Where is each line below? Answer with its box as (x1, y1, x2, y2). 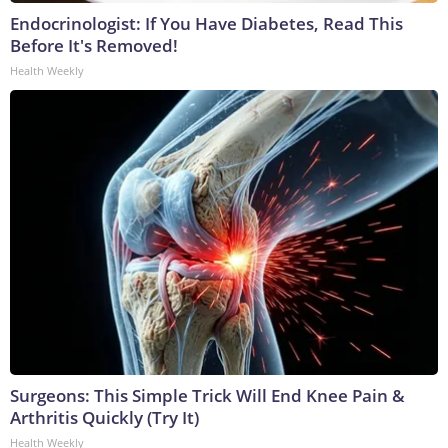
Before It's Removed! (10, 34, 178, 58)
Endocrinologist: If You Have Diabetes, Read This (10, 12, 403, 36)
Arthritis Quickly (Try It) (10, 406, 199, 430)
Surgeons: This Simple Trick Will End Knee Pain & (10, 384, 405, 408)
